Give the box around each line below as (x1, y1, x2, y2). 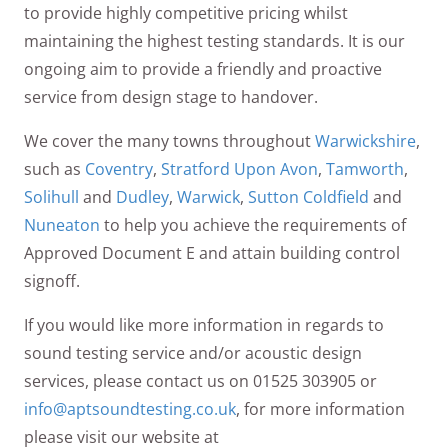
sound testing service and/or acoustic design (24, 341, 362, 364)
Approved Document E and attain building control (24, 241, 400, 264)
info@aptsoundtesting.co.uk (24, 397, 236, 420)
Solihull (24, 185, 79, 208)
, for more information (236, 397, 405, 420)
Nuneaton (24, 213, 100, 236)
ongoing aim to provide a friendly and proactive (24, 57, 382, 80)
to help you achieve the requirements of (100, 213, 406, 236)
